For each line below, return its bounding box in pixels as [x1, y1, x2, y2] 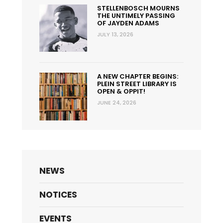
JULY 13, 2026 [97, 30, 133, 38]
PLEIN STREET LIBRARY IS [97, 79, 177, 89]
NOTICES [39, 188, 77, 201]
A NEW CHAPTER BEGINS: [97, 72, 178, 82]
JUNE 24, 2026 [97, 99, 136, 107]
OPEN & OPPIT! [97, 87, 145, 97]
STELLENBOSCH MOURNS [97, 3, 180, 13]
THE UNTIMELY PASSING [97, 10, 175, 20]
